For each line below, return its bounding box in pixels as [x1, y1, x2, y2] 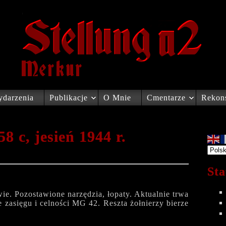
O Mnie [103, 93, 131, 102]
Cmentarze [147, 93, 186, 102]
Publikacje [49, 93, 88, 102]
